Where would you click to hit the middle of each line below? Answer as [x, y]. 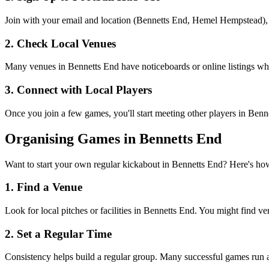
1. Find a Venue [44, 187]
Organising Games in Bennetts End [113, 138]
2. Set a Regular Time [58, 234]
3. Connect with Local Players [78, 90]
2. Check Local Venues [60, 43]
